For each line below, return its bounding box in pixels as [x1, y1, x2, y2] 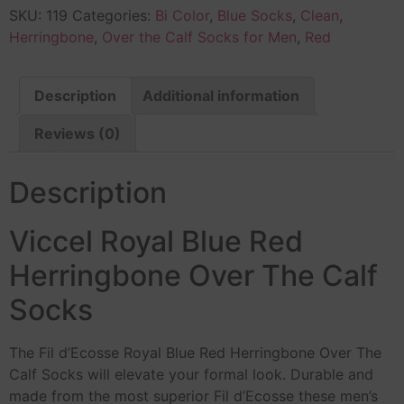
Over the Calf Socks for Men [102, 27, 297, 46]
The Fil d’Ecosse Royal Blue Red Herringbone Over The [9, 343, 381, 362]
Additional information [142, 86, 299, 105]
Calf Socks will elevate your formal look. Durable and [9, 364, 373, 383]
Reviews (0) [34, 124, 121, 142]
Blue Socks [217, 5, 292, 24]
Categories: [72, 5, 155, 24]
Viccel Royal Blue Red [9, 223, 303, 259]
